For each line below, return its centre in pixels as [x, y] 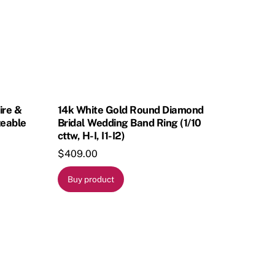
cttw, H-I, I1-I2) [91, 135]
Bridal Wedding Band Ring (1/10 [129, 122]
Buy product [91, 179]
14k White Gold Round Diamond [130, 110]
